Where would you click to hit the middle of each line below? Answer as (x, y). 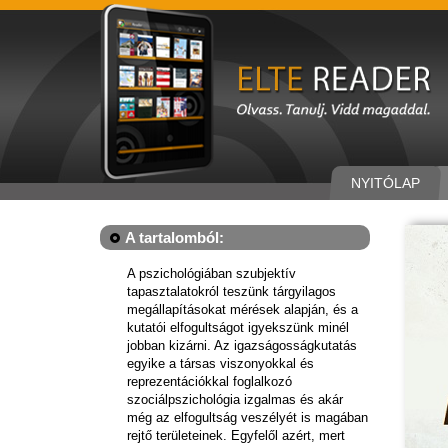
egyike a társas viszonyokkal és (220, 363)
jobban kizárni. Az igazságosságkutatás (242, 345)
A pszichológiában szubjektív (211, 273)
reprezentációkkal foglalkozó (209, 381)
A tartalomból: (174, 237)
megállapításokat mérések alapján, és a (242, 309)
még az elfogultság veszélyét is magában (247, 417)
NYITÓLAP (385, 183)
